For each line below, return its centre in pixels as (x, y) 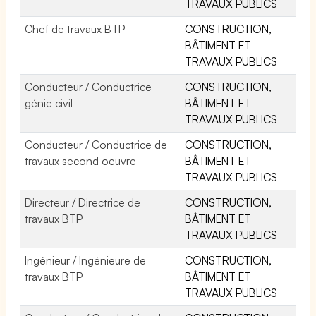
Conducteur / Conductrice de (96, 144)
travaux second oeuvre (81, 160)
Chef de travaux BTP (75, 29)
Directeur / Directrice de (83, 202)
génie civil (49, 103)
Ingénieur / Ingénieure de (86, 260)
